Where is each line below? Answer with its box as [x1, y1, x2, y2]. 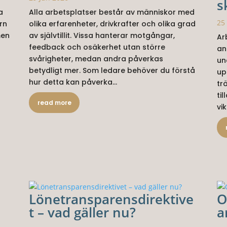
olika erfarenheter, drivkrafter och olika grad [29, 19, 196, 29]
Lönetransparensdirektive [29, 190, 194, 209]
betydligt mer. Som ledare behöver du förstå [29, 65, 196, 76]
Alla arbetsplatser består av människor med [29, 7, 195, 18]
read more [37, 98, 71, 107]
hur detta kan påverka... [29, 77, 118, 88]
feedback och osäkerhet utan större [29, 42, 166, 53]
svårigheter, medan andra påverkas [29, 54, 164, 64]
